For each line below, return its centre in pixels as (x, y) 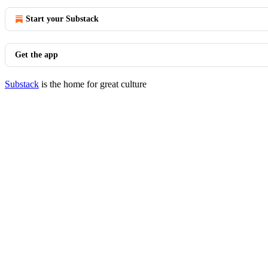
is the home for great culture (93, 84)
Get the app (36, 55)
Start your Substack (62, 19)
